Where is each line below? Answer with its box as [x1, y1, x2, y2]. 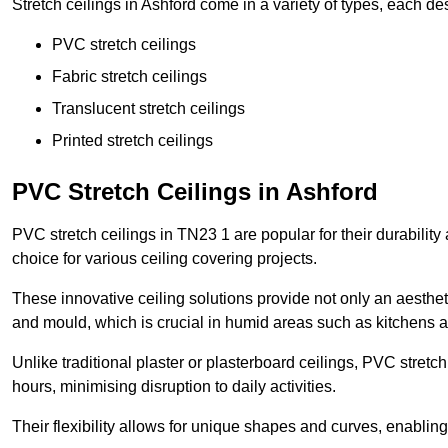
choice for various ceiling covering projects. [12, 250, 317, 268]
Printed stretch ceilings [52, 132, 213, 150]
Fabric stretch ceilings [52, 68, 207, 86]
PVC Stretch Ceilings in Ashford [12, 178, 378, 206]
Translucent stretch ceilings [52, 100, 245, 118]
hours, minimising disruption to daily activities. [12, 378, 336, 396]
